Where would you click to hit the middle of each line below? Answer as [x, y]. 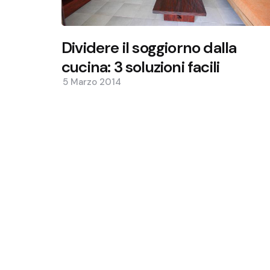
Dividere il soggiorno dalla [149, 47]
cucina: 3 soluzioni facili [141, 67]
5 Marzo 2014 [92, 82]
